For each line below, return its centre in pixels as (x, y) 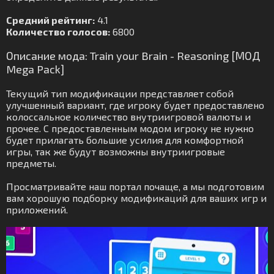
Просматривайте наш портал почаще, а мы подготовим (135, 186)
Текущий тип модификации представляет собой (120, 93)
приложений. (37, 209)
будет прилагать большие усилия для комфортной (125, 140)
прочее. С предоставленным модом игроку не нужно (130, 128)
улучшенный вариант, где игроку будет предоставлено (135, 105)
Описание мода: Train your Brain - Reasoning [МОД (133, 56)
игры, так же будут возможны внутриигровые (116, 151)
